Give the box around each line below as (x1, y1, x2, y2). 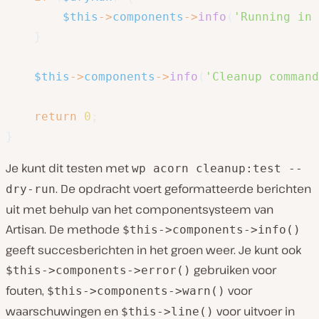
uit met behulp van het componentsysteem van (6, 201, 273, 217)
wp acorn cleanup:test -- (132, 161, 303, 175)
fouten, (6, 282, 47, 298)
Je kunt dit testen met (6, 159, 132, 176)
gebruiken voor (191, 261, 276, 278)
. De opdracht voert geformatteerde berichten (56, 180, 311, 197)
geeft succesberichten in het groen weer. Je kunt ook (6, 241, 301, 258)
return (34, 109, 77, 123)
